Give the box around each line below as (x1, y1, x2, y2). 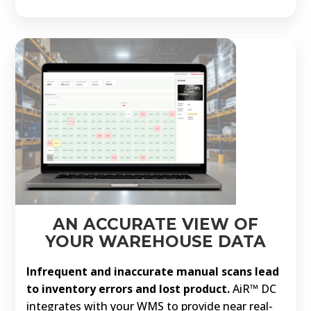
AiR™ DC (230, 280, 277, 296)
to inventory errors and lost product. (26, 280, 230, 296)
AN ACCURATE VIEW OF (53, 214, 258, 234)
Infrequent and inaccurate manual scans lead (26, 263, 280, 279)
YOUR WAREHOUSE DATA (45, 231, 266, 251)
